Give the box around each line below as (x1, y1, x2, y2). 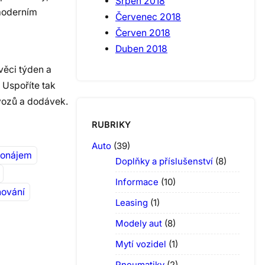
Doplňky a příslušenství (115, 155, 213, 167)
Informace (115, 176, 159, 188)
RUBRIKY (92, 119, 131, 130)
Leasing (115, 196, 148, 208)
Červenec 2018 (115, 11, 181, 22)
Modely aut (115, 217, 162, 229)
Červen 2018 (115, 27, 170, 38)
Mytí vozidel (115, 238, 166, 250)
